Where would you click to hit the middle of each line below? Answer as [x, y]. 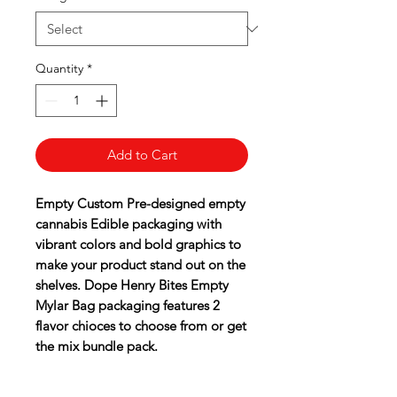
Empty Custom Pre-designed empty [140, 204]
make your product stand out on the [140, 265]
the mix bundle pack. [97, 346]
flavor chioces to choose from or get [141, 326]
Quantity [59, 69]
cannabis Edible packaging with [128, 224]
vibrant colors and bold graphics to [138, 245]
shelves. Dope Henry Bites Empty [132, 285]
